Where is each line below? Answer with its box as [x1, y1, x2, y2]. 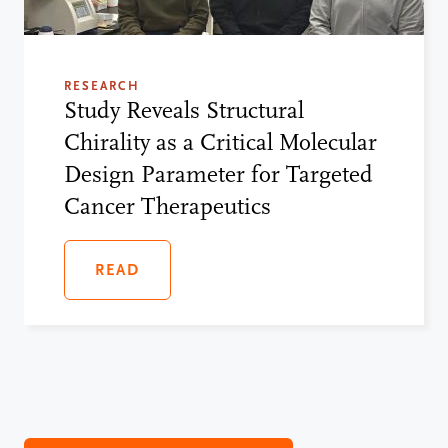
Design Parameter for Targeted [64, 161, 373, 189]
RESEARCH [64, 79, 140, 94]
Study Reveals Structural [64, 97, 304, 125]
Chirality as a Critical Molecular [64, 129, 377, 157]
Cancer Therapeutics [64, 193, 271, 221]
